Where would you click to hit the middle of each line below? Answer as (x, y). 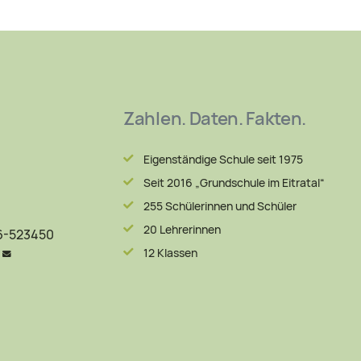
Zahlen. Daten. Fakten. (215, 118)
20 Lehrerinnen (182, 229)
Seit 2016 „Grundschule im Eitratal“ (234, 183)
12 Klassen (170, 253)
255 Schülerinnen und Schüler (220, 206)
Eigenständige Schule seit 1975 (223, 159)
